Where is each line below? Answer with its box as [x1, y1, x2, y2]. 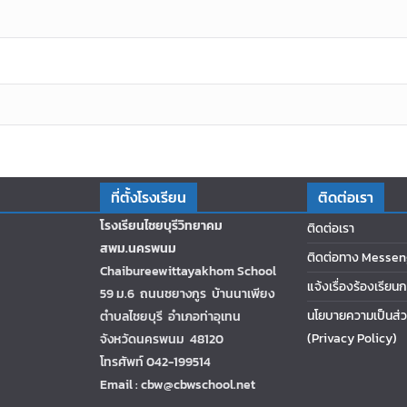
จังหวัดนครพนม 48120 [100, 329, 223, 349]
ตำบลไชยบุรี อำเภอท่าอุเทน [100, 306, 241, 326]
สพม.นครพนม [100, 238, 176, 258]
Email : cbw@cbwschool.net [100, 374, 255, 394]
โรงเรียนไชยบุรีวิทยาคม [100, 215, 223, 235]
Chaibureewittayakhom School [100, 261, 276, 281]
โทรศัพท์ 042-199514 [100, 352, 211, 372]
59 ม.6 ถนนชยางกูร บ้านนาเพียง [100, 283, 274, 303]
